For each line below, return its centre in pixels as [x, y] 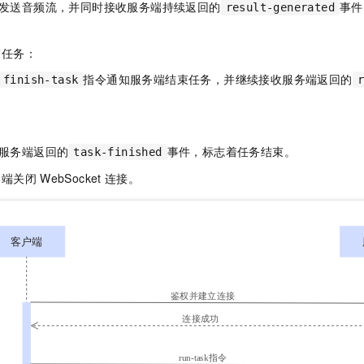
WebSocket [71, 178]
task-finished [118, 152]
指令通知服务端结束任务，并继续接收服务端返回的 [218, 79]
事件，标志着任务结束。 [232, 152]
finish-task [41, 80]
